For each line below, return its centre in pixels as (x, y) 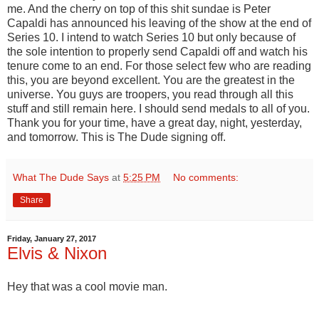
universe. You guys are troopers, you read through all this (150, 94)
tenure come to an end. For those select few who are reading (159, 66)
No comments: (206, 177)
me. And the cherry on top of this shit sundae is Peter (139, 9)
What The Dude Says (61, 177)
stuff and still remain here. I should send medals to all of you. (158, 108)
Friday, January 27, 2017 (52, 239)
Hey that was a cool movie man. (87, 287)
